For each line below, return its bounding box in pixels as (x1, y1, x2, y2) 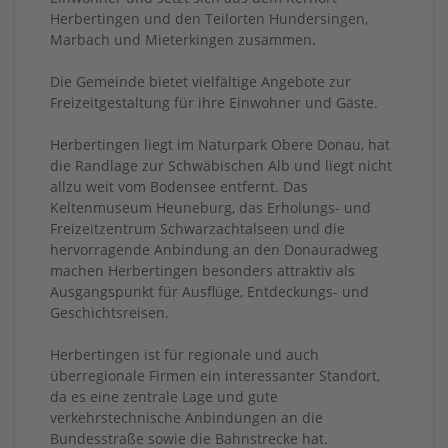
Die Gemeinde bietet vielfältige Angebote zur (50, 71, 351, 91)
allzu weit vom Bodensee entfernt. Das (50, 176, 308, 196)
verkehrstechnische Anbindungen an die (50, 407, 323, 427)
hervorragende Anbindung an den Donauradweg (50, 239, 378, 259)
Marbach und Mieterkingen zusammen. (50, 29, 316, 49)
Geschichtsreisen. (50, 302, 169, 322)
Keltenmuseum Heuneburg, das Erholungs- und (50, 197, 371, 217)
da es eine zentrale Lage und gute (50, 386, 278, 406)
